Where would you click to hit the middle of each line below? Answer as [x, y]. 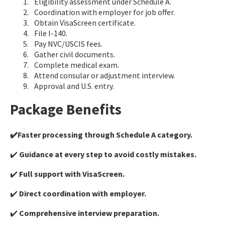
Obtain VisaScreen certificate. [85, 22]
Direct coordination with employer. [82, 193]
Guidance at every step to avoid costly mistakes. [107, 154]
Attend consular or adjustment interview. [104, 75]
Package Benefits [66, 109]
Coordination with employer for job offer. [104, 12]
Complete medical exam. [77, 65]
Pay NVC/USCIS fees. [68, 43]
